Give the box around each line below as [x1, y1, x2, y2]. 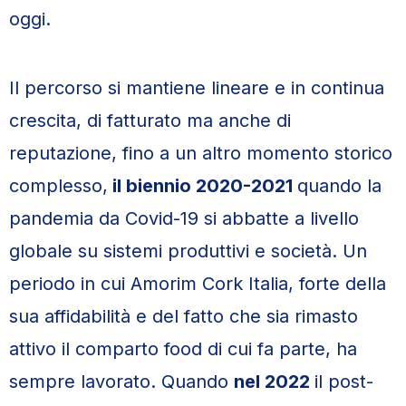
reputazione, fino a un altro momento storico [9, 142, 392, 164]
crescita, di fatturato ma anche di [9, 110, 291, 131]
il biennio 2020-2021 [108, 175, 297, 197]
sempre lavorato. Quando [9, 371, 234, 392]
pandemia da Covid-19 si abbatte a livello [9, 208, 359, 229]
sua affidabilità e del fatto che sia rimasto [9, 305, 358, 327]
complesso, [9, 175, 108, 197]
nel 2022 [234, 371, 314, 392]
